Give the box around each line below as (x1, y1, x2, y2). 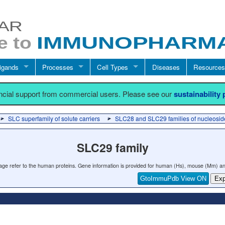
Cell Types (97, 62, 129, 72)
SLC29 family (76, 139, 149, 156)
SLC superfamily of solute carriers (8, 114, 100, 123)
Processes (42, 62, 74, 72)
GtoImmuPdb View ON (140, 174, 207, 182)
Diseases (152, 62, 180, 72)
